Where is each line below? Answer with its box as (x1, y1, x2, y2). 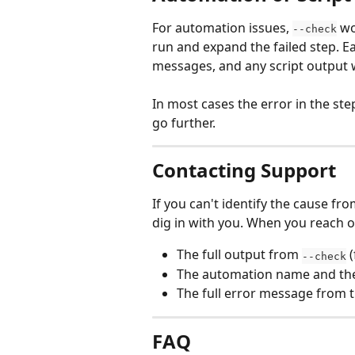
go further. (152, 114, 216, 132)
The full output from (177, 246, 302, 264)
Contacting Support (152, 157, 336, 184)
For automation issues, (152, 18, 292, 36)
